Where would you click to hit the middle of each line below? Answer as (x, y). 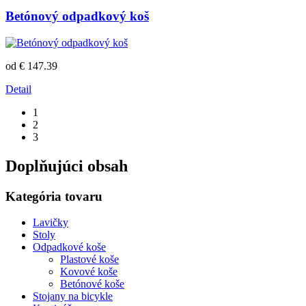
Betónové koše (92, 284)
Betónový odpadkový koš (77, 16)
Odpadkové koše (69, 247)
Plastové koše (89, 260)
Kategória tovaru (54, 196)
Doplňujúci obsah (67, 166)
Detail (18, 89)
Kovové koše (89, 272)
